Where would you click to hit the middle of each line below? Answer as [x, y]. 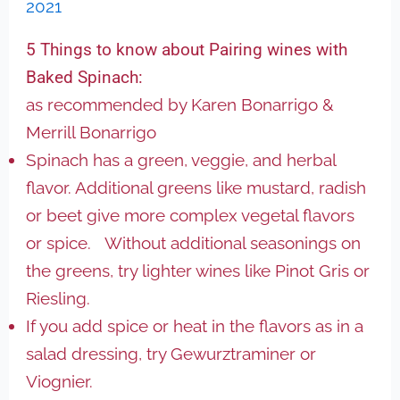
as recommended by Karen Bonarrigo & [180, 104]
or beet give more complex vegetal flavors [191, 215]
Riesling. [58, 298]
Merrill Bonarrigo [92, 132]
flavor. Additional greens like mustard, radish [196, 187]
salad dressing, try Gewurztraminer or [171, 353]
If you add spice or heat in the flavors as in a [195, 325]
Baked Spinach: [85, 77]
